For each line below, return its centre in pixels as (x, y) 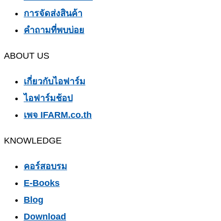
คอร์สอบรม (45, 166)
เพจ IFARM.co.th (58, 115)
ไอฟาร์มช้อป (48, 98)
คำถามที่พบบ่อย (54, 30)
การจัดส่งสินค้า (53, 14)
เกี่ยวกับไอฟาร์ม (55, 82)
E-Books (42, 183)
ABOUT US (27, 56)
